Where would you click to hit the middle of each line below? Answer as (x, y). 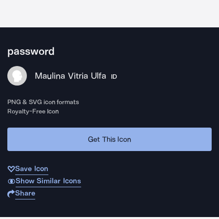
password (31, 51)
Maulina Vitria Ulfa (70, 76)
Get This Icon (109, 139)
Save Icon (32, 169)
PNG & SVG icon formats (44, 102)
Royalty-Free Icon (33, 111)
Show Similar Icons (48, 181)
